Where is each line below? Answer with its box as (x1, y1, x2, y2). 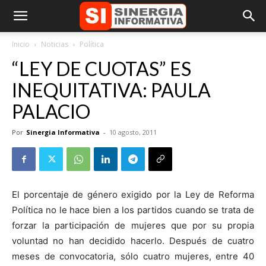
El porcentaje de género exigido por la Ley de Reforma (12, 189, 254, 200)
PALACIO (12, 100, 90, 123)
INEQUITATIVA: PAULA (12, 78, 211, 102)
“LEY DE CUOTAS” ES (12, 57, 191, 80)
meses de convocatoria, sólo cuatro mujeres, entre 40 (12, 251, 254, 262)
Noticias (41, 39, 68, 49)
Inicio (12, 39, 30, 49)
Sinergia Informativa (26, 128, 100, 137)
